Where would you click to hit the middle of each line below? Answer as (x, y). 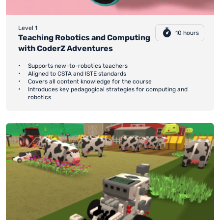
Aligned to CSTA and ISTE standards (77, 74)
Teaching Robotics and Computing (84, 38)
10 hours (187, 33)
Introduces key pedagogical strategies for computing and (108, 90)
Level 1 (28, 28)
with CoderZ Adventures (66, 49)
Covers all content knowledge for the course (90, 82)
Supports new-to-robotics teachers (78, 66)
